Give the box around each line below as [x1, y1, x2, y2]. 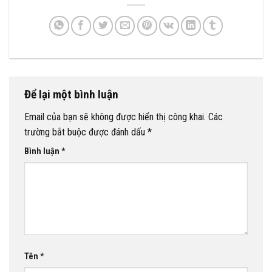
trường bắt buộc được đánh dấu [24, 126, 148, 138]
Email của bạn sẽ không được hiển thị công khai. [24, 111, 206, 123]
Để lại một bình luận [24, 87, 121, 101]
